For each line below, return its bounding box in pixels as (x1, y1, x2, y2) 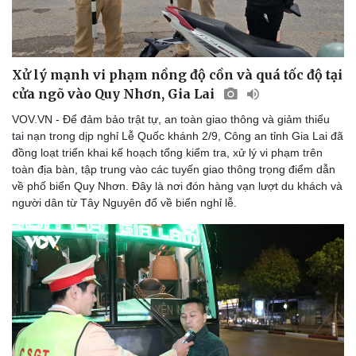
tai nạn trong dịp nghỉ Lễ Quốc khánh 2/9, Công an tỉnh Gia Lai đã (12, 129, 343, 142)
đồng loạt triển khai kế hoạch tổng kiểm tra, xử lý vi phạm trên (12, 145, 323, 159)
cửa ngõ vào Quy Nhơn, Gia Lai (12, 85, 218, 102)
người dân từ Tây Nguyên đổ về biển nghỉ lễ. (12, 195, 237, 209)
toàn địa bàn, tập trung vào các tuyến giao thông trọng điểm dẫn (12, 162, 335, 176)
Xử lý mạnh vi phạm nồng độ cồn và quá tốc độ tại (12, 66, 342, 83)
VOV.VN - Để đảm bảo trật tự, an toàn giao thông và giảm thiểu (12, 112, 330, 126)
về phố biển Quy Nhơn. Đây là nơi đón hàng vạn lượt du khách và (12, 179, 342, 192)
